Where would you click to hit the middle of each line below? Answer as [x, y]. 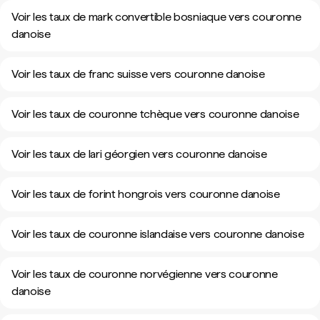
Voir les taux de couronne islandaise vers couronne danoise [158, 234]
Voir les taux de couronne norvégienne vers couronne [145, 274]
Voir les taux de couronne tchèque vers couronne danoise [155, 114]
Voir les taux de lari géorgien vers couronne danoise [139, 154]
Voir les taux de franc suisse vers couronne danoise [138, 74]
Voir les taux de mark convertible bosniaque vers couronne [156, 17]
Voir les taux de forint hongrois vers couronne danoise [146, 194]
